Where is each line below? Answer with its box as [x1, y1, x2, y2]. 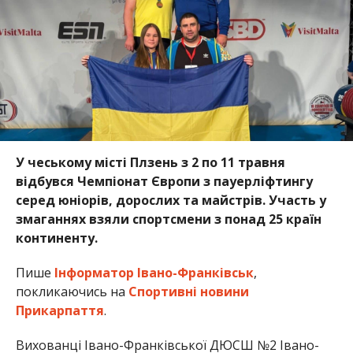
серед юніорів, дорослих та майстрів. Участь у [15, 191, 326, 209]
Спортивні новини [128, 282, 249, 300]
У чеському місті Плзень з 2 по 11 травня [15, 153, 285, 171]
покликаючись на [15, 282, 128, 300]
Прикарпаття [15, 301, 104, 319]
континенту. [15, 229, 98, 247]
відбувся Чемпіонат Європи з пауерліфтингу [15, 172, 313, 190]
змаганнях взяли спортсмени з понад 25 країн [15, 210, 321, 228]
